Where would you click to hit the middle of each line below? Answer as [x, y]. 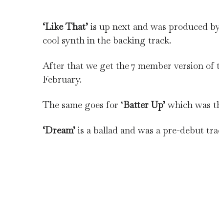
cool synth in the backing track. [107, 41]
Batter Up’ [144, 105]
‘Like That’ [66, 27]
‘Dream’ [59, 131]
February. [62, 80]
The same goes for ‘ [83, 105]
